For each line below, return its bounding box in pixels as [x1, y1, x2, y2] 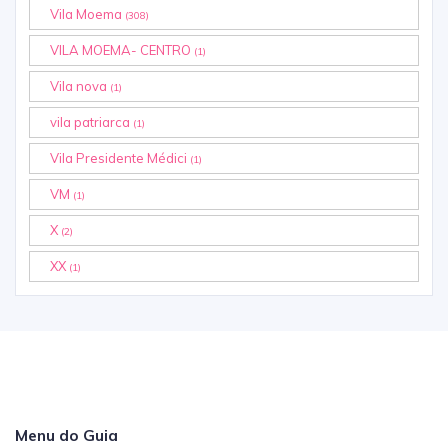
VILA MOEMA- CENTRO [50, 42, 194, 59]
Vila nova [50, 78, 110, 95]
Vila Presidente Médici [50, 150, 190, 167]
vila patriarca [50, 114, 133, 131]
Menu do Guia [15, 424, 118, 445]
